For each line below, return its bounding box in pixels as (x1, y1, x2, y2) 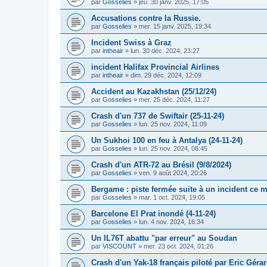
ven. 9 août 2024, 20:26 (139, 169, 207, 176)
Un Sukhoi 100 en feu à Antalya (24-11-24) (91, 135, 243, 145)
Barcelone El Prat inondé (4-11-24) (91, 209, 216, 218)
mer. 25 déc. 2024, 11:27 (139, 95, 210, 103)
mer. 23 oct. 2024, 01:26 (144, 242, 213, 250)
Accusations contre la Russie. (91, 13, 201, 23)
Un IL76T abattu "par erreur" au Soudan (91, 233, 237, 243)
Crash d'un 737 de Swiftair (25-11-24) (91, 111, 224, 120)
